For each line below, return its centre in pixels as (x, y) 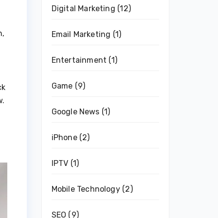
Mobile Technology (86, 189)
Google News (75, 112)
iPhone (64, 137)
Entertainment (79, 60)
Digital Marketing (83, 9)
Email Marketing (81, 34)
